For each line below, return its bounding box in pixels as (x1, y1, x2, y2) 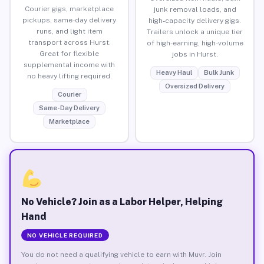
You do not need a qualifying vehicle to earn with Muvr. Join (21, 250, 222, 259)
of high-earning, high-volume (146, 38, 243, 47)
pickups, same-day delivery (22, 15, 116, 24)
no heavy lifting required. (27, 71, 112, 80)
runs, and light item (36, 27, 103, 35)
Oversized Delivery (165, 82, 225, 90)
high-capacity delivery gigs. (148, 16, 241, 25)
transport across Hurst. (28, 38, 111, 47)
